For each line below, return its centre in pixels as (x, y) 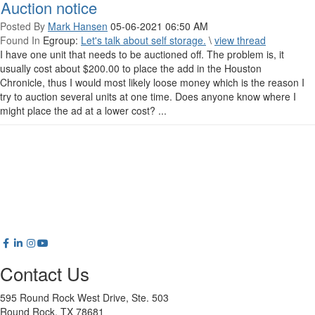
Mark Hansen (78, 26)
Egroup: (60, 40)
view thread (240, 40)
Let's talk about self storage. (143, 40)
